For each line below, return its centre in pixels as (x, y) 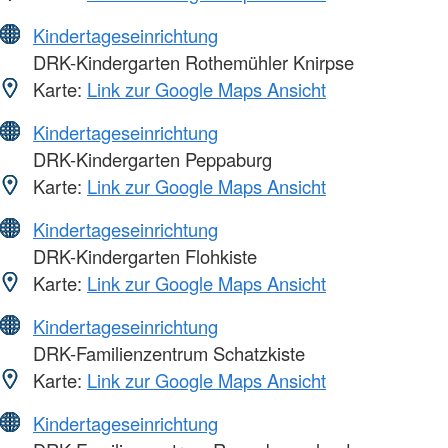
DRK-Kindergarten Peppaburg (150, 158)
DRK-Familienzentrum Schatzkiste (166, 352)
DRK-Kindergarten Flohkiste (142, 255)
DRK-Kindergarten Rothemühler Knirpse (191, 61)
